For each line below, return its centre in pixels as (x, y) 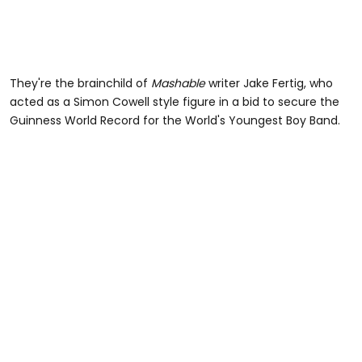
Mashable (178, 83)
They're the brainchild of (80, 83)
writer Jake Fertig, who (269, 83)
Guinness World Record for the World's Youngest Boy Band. (175, 120)
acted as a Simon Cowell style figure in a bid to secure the (175, 101)
